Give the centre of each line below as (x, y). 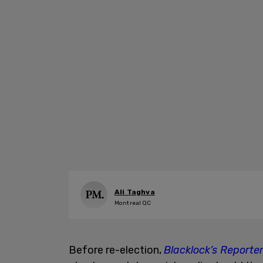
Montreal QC (133, 203)
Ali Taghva (135, 192)
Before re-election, (116, 250)
